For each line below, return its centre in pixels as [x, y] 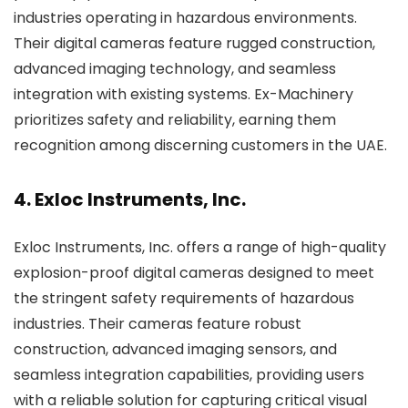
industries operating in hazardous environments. [185, 18]
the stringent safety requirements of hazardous [184, 298]
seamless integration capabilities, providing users [189, 375]
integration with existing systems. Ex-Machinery [184, 94]
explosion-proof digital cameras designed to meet [194, 273]
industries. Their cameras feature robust [158, 324]
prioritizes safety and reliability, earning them [175, 120]
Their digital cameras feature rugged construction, [194, 43]
